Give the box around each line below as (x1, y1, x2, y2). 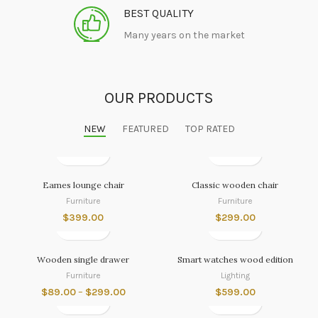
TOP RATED (185, 122, 235, 135)
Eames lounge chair (42, 179, 124, 190)
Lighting (220, 270, 250, 280)
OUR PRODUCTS (104, 88, 214, 107)
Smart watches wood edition (177, 253, 293, 265)
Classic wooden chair (192, 179, 278, 190)
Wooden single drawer (37, 253, 129, 265)
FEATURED (121, 122, 169, 135)
